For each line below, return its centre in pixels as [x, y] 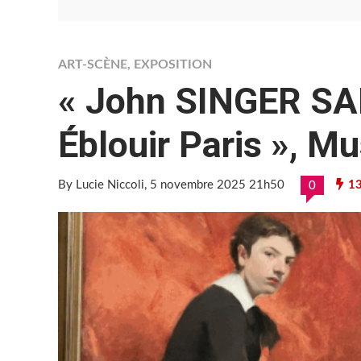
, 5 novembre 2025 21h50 [214, 185]
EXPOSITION [173, 64]
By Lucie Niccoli [101, 185]
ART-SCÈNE [93, 64]
